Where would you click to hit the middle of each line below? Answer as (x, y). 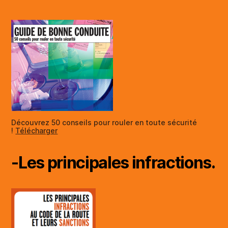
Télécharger (37, 130)
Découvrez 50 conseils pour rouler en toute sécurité (104, 122)
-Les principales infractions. (113, 162)
